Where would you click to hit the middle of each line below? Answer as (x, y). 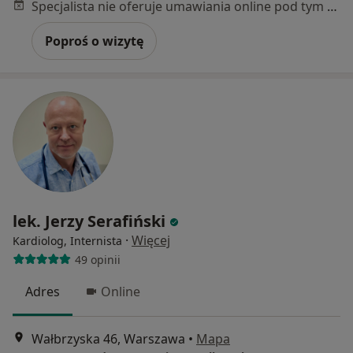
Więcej (151, 241)
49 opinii (97, 259)
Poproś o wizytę (94, 41)
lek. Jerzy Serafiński (89, 221)
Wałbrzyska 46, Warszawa (108, 338)
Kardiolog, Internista (67, 241)
